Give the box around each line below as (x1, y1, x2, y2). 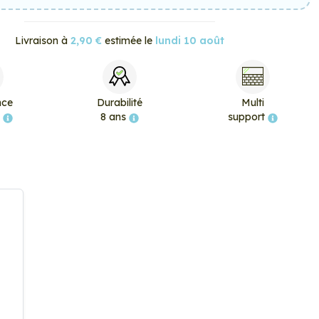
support (227, 110, 268, 123)
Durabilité (96, 96, 142, 109)
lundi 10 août (155, 34, 224, 47)
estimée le (102, 34, 155, 47)
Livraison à (15, 34, 70, 47)
